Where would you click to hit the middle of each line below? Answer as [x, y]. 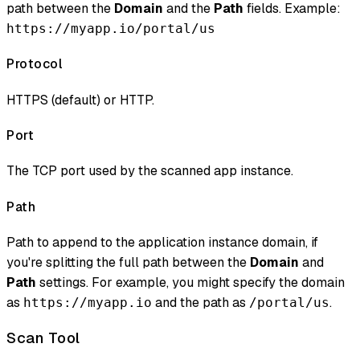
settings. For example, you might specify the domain [190, 282]
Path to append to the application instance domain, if [162, 242]
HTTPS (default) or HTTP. [80, 100]
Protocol [34, 64]
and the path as [200, 302]
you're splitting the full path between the [128, 262]
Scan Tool [43, 337]
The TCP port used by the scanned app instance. [150, 171]
